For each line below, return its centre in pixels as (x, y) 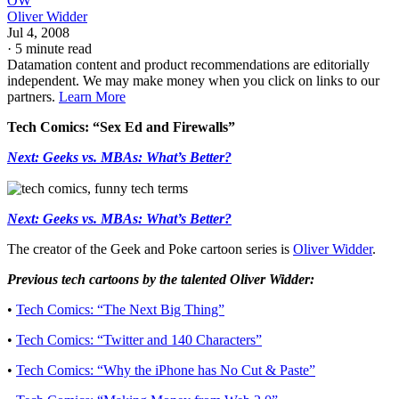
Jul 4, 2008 (38, 32)
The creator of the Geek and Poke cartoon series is (150, 249)
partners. (33, 96)
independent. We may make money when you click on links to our (193, 80)
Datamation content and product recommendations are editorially (188, 64)
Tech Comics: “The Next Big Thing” (120, 310)
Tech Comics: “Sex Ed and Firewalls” (121, 126)
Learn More (92, 96)
